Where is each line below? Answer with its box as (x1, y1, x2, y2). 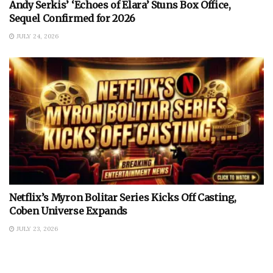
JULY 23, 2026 (15, 225, 58, 233)
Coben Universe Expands (9, 205, 127, 218)
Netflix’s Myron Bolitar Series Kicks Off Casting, (9, 191, 236, 204)
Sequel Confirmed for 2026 (9, 12, 135, 25)
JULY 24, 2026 (15, 32, 58, 41)
